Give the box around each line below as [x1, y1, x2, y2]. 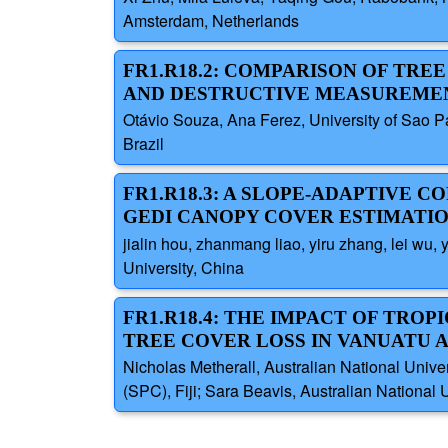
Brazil [123, 132, 164, 156]
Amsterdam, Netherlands [123, 9, 299, 33]
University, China [123, 255, 244, 279]
